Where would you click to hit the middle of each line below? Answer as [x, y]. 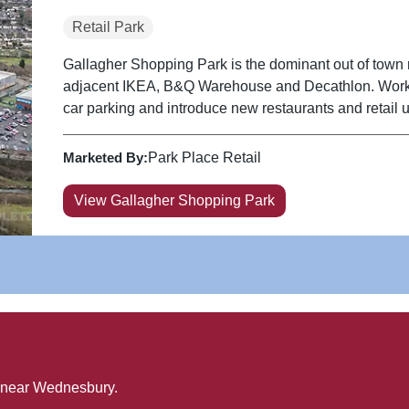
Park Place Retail [204, 157]
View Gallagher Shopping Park [174, 200]
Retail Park [108, 26]
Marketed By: [105, 157]
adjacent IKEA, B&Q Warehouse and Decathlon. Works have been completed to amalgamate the [220, 86]
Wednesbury [73, 387]
